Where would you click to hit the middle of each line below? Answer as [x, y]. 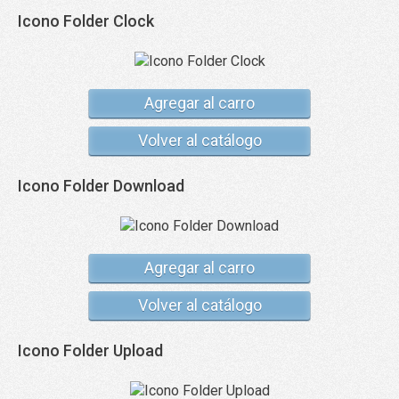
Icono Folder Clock [86, 21]
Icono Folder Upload [90, 350]
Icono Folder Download [101, 186]
